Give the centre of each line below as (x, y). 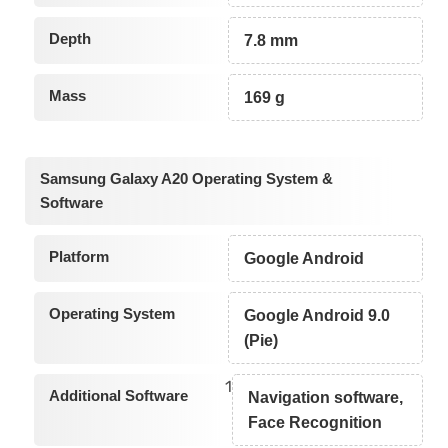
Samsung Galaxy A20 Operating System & (186, 178)
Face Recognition (314, 422)
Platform (78, 256)
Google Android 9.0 (317, 315)
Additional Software (118, 395)
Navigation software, (325, 397)
